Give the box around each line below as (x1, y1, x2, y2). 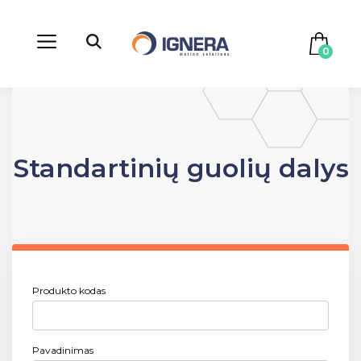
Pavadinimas (32, 344, 93, 356)
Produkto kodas (32, 284, 106, 297)
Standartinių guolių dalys (12, 152, 349, 184)
